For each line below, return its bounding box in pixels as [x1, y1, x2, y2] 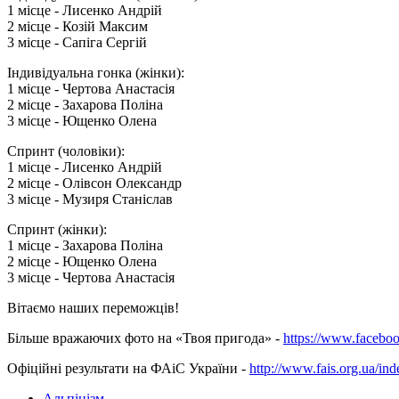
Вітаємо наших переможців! [7, 300, 179, 316]
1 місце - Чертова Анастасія [7, 81, 175, 97]
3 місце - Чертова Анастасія [7, 270, 178, 286]
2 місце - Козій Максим [7, 19, 148, 35]
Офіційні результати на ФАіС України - [7, 361, 249, 377]
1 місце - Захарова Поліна [7, 238, 167, 254]
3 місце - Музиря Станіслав [7, 191, 173, 208]
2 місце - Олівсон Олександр [7, 175, 182, 191]
